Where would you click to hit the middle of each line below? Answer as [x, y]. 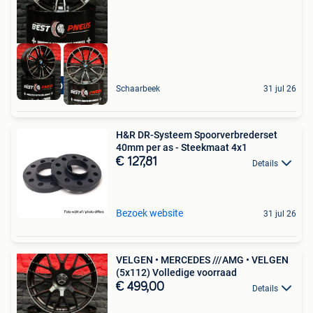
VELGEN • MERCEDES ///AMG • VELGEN [202, 260]
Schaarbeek [138, 89]
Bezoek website [150, 213]
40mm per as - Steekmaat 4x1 [182, 148]
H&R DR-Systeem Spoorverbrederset [197, 135]
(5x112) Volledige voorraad [176, 273]
